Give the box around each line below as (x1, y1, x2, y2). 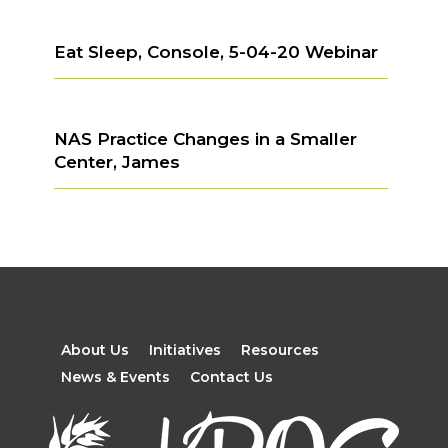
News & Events (60, 367, 170, 386)
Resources (240, 340, 319, 359)
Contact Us (189, 367, 273, 386)
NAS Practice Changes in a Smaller (53, 128, 357, 149)
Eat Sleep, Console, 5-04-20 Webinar (53, 41, 378, 62)
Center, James (53, 151, 180, 172)
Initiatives (148, 340, 221, 359)
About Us (60, 340, 129, 359)
